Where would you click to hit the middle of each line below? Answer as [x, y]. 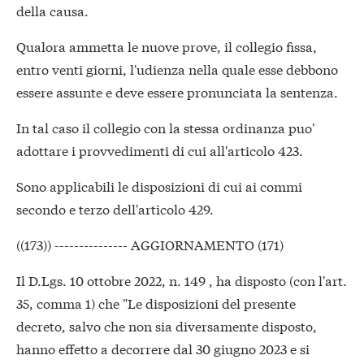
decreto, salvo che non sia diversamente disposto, [167, 326]
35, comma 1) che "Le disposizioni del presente [156, 303]
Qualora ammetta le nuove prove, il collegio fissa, [167, 46]
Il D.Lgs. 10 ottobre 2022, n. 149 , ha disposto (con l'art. [182, 280]
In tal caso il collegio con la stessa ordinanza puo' [165, 128]
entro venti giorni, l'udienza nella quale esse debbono [177, 69]
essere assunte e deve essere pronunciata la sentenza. [177, 92]
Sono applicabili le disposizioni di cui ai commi [159, 186]
